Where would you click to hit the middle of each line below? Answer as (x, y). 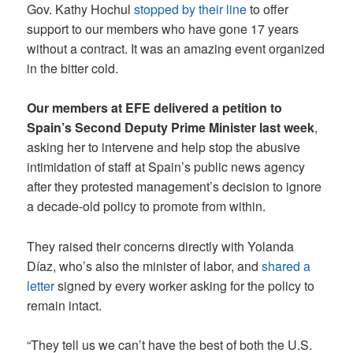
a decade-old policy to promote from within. (148, 206)
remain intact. (66, 305)
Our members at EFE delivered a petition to (155, 108)
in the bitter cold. (73, 68)
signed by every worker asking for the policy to (185, 285)
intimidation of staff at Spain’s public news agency (166, 167)
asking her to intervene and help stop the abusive (164, 147)
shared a (286, 266)
